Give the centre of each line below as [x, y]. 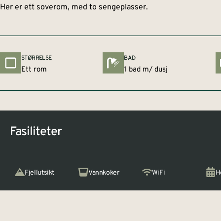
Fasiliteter [36, 132]
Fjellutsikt [40, 173]
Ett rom [34, 70]
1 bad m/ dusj [146, 70]
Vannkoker [104, 173]
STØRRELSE [37, 58]
